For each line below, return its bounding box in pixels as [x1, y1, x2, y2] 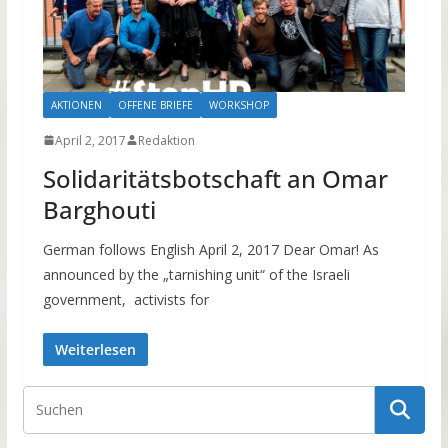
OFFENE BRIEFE [117, 97, 193, 112]
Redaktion [137, 131, 195, 149]
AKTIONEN [50, 97, 102, 112]
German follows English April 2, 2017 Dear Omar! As [42, 239, 379, 259]
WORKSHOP [208, 97, 269, 112]
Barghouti [42, 192, 156, 226]
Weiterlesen [54, 339, 136, 359]
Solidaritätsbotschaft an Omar [42, 161, 388, 195]
